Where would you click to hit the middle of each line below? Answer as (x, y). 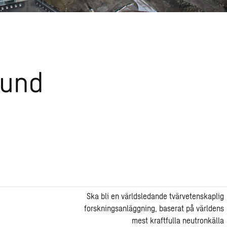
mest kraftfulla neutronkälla (178, 220)
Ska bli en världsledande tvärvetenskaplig (155, 196)
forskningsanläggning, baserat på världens (154, 208)
